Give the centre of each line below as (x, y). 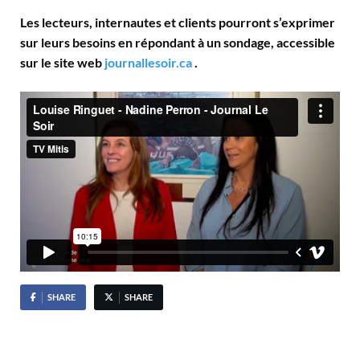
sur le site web (62, 62)
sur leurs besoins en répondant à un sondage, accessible (178, 42)
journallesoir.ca (148, 62)
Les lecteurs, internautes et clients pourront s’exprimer (178, 22)
